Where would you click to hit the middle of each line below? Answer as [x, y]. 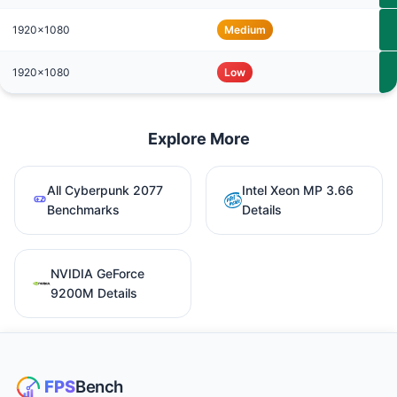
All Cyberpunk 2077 [105, 190]
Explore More [198, 138]
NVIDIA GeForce [97, 273]
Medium [245, 29]
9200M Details [94, 292]
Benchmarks [84, 209]
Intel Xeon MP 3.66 [298, 190]
